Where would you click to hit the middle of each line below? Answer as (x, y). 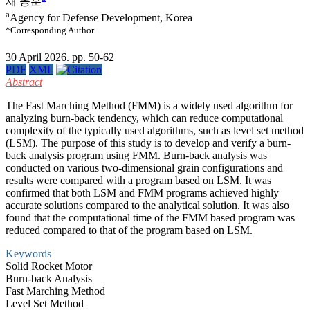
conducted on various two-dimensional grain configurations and (144, 168)
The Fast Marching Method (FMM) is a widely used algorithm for (149, 106)
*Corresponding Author (50, 30)
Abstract (24, 82)
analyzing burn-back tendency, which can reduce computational (144, 118)
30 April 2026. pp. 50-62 (60, 57)
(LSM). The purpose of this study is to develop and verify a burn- (148, 143)
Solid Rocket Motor (49, 266)
